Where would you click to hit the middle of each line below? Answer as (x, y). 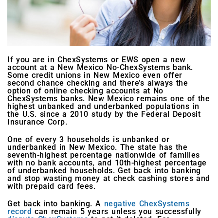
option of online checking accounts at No (85, 91)
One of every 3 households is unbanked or (89, 140)
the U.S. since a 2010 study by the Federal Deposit (104, 114)
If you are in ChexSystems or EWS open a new (97, 60)
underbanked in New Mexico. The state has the (98, 147)
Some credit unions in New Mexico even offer (95, 75)
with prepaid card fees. (52, 186)
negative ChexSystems (147, 204)
